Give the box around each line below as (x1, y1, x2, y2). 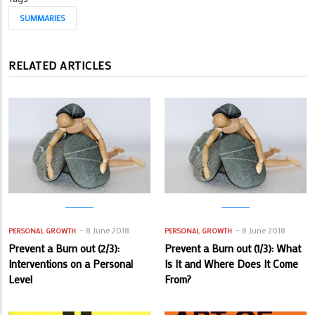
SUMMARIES (20, 12, 65, 24)
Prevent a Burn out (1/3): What (165, 241, 301, 255)
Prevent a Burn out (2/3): (8, 241, 120, 255)
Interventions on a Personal (8, 257, 133, 271)
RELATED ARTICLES (8, 58, 111, 73)
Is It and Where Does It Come (165, 257, 298, 271)
